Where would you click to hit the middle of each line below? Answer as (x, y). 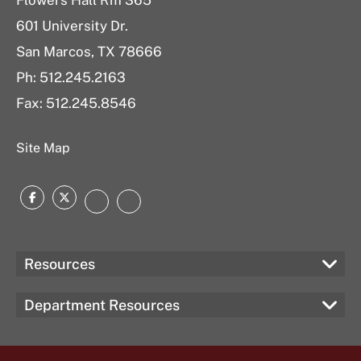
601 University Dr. (72, 26)
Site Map (43, 148)
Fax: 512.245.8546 (76, 103)
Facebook (67, 201)
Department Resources (102, 305)
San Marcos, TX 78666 (89, 52)
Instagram (134, 205)
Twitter (90, 201)
